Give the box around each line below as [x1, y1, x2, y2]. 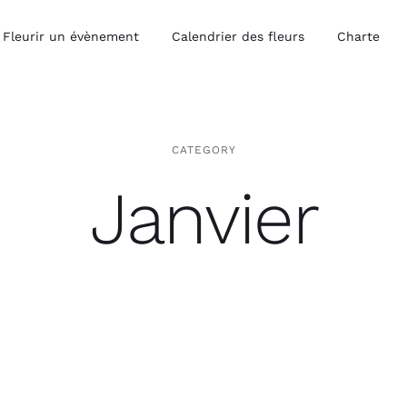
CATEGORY [171, 143, 236, 156]
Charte [337, 29, 380, 44]
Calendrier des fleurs [172, 29, 304, 44]
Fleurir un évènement [3, 29, 139, 44]
